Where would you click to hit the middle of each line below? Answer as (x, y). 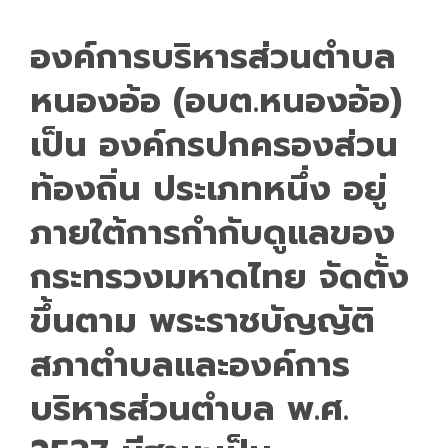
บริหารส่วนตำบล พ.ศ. (189, 408)
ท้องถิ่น (85, 188)
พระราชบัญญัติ (262, 320)
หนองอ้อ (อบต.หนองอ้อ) (216, 100)
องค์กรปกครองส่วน (248, 144)
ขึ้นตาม (89, 320)
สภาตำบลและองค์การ (190, 364)
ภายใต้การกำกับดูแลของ (212, 232)
